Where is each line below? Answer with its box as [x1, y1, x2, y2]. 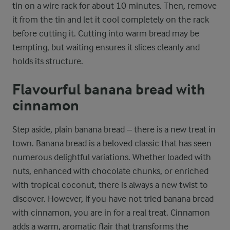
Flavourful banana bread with [12, 81, 205, 99]
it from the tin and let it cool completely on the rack [12, 14, 209, 25]
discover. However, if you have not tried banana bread [12, 194, 214, 204]
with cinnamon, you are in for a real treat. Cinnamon [12, 207, 210, 218]
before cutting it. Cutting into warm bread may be [12, 28, 199, 39]
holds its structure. [12, 56, 83, 66]
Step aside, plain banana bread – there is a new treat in [12, 124, 216, 135]
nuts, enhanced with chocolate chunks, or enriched [12, 166, 208, 176]
